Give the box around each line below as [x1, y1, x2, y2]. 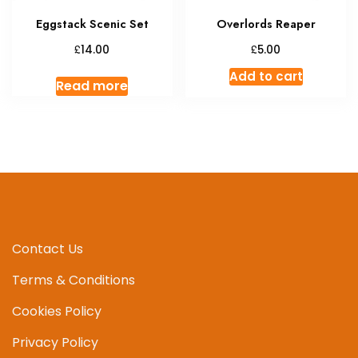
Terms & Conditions [12, 270, 135, 289]
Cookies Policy [12, 301, 101, 320]
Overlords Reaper [216, 15, 316, 32]
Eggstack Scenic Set [35, 15, 149, 32]
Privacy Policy [12, 332, 98, 352]
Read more [56, 76, 129, 95]
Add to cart [229, 67, 303, 85]
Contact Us [12, 239, 83, 258]
